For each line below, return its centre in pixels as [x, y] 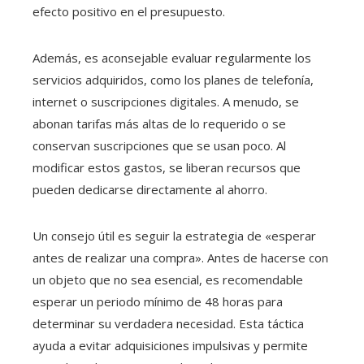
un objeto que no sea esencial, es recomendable [168, 279]
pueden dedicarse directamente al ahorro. [150, 189]
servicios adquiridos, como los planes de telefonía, [173, 80]
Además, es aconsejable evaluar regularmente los [172, 58]
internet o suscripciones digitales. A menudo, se [166, 102]
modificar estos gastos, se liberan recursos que [167, 167]
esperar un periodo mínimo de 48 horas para [158, 301]
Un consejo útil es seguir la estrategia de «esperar [174, 236]
